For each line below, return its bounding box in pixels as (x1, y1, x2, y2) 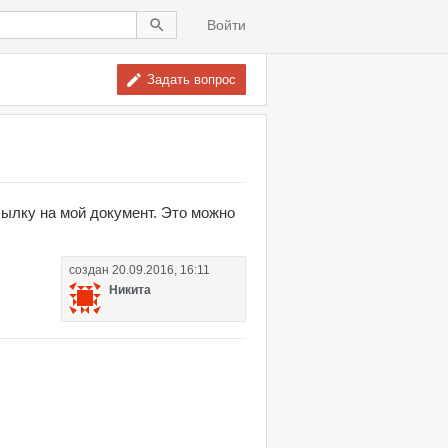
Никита (109, 282, 151, 297)
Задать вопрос (147, 71, 236, 87)
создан (69, 262, 112, 277)
